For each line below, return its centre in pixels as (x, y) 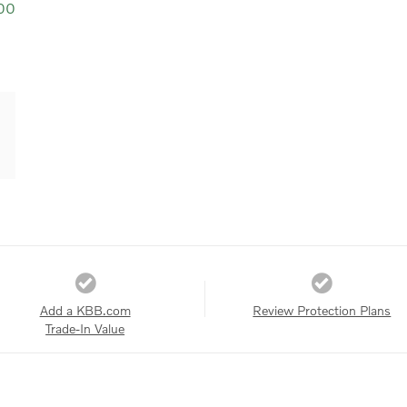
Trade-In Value (85, 328)
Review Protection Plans (322, 310)
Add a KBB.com (85, 310)
